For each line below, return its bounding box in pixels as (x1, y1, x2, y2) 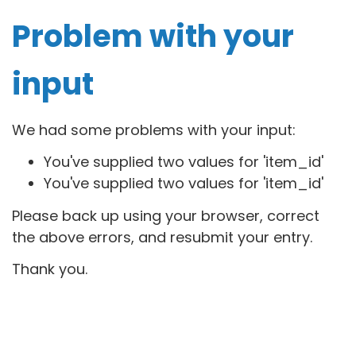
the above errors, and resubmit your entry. (12, 226, 312, 247)
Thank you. (12, 259, 87, 280)
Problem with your (12, 15, 294, 58)
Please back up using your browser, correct (12, 205, 319, 226)
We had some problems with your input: (12, 119, 296, 140)
